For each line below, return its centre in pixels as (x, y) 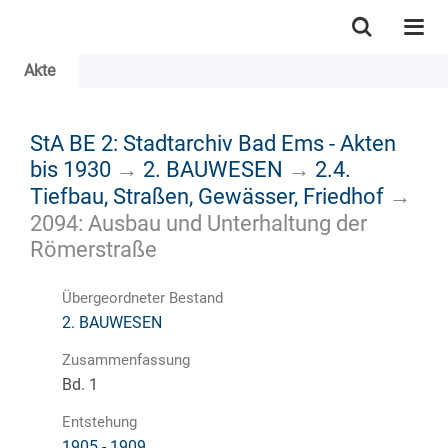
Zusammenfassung (126, 359)
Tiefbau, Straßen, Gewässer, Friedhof (207, 195)
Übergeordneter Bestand (142, 297)
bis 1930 (70, 168)
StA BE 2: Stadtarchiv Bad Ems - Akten (213, 142)
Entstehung (99, 421)
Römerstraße (93, 248)
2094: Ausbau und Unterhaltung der (198, 222)
